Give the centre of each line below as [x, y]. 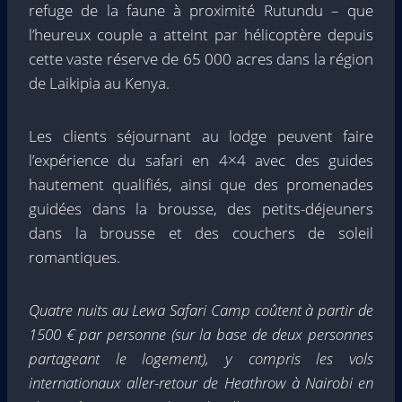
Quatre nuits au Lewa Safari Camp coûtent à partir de [201, 310]
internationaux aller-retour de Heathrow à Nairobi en [201, 383]
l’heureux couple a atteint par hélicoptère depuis [201, 35]
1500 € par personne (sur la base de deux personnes [201, 334]
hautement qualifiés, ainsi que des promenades [201, 184]
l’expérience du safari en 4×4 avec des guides [201, 160]
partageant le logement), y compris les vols [201, 358]
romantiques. [74, 257]
